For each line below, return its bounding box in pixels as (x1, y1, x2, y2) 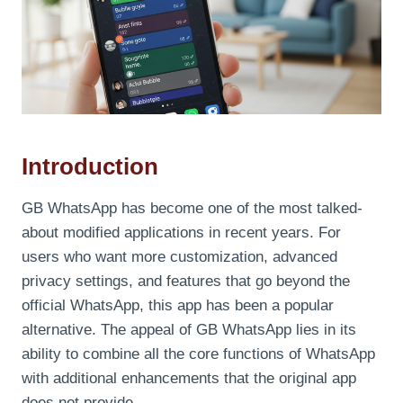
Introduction (22, 153, 158, 181)
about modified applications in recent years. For (22, 224, 341, 242)
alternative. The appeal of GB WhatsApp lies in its (22, 321, 356, 339)
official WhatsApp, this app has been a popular (22, 297, 334, 315)
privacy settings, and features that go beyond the (22, 273, 350, 291)
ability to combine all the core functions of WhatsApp (22, 345, 375, 363)
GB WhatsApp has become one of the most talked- (22, 200, 363, 218)
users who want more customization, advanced (22, 248, 337, 266)
